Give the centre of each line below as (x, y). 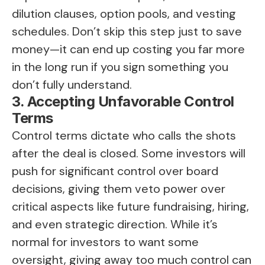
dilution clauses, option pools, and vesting (124, 14)
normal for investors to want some (105, 242)
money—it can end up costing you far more (128, 49)
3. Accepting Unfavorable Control (123, 102)
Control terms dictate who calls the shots (124, 136)
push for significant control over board (115, 171)
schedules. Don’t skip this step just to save (127, 32)
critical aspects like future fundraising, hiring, (130, 207)
